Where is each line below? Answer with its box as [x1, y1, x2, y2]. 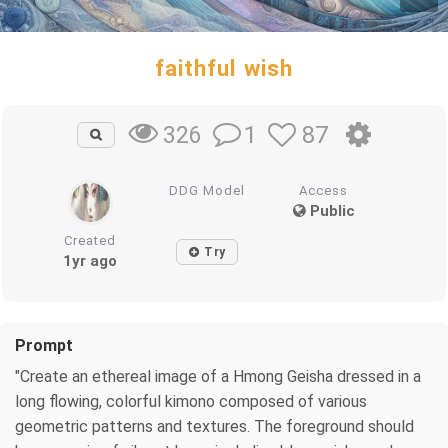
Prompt [15, 335, 73, 355]
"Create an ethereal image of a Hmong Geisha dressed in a [15, 366, 421, 386]
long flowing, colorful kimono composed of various [15, 391, 367, 411]
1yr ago [63, 251, 118, 270]
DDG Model [169, 182, 246, 198]
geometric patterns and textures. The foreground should [15, 416, 414, 436]
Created [64, 232, 117, 248]
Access [299, 182, 349, 198]
